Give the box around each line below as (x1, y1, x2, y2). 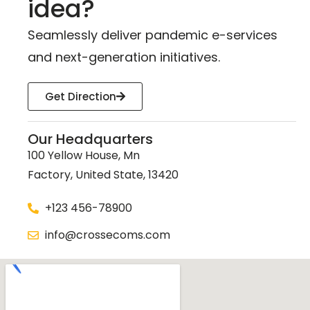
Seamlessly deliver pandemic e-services (28, 26, 277, 44)
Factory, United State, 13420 (28, 167, 179, 183)
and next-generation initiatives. (28, 48, 220, 66)
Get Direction (45, 89, 116, 104)
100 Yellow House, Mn (28, 147, 140, 164)
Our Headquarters (28, 129, 153, 149)
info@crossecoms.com (45, 227, 170, 244)
